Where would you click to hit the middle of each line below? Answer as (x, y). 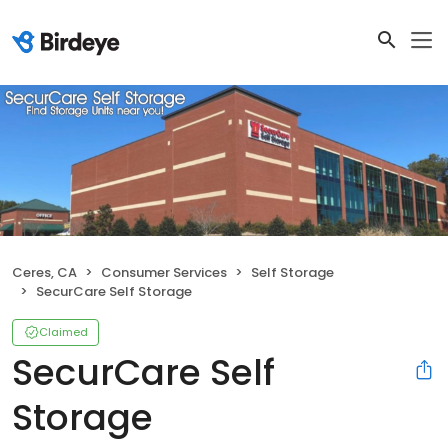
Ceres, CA (44, 272)
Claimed (63, 331)
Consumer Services (164, 272)
